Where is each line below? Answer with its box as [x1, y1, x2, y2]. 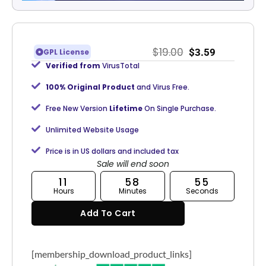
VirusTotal [100, 61, 140, 71]
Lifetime [107, 103, 144, 114]
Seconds [186, 186, 218, 197]
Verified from [45, 61, 100, 71]
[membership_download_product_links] [31, 248, 192, 259]
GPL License [43, 47, 89, 58]
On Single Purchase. [144, 103, 216, 114]
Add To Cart [80, 207, 136, 219]
